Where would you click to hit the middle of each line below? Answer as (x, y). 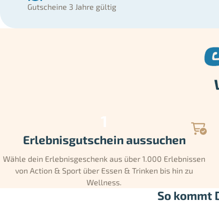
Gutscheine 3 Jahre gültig (72, 7)
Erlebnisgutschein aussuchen (104, 140)
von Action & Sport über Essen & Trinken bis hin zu (104, 171)
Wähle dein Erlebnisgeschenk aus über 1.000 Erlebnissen (104, 159)
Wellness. (104, 182)
